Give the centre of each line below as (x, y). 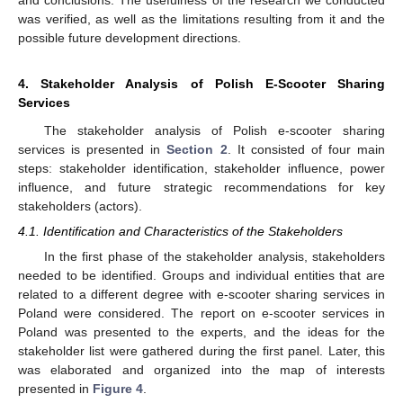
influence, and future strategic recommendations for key (201, 188)
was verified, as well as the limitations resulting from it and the (201, 19)
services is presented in (93, 150)
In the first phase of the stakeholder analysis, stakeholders (214, 257)
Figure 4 (118, 389)
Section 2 (197, 150)
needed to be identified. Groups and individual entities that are (201, 276)
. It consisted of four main (306, 150)
